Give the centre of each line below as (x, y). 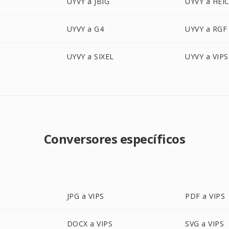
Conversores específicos (114, 139)
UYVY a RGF (206, 29)
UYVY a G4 (85, 29)
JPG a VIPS (85, 196)
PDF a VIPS (205, 196)
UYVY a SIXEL (90, 56)
